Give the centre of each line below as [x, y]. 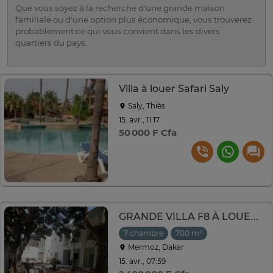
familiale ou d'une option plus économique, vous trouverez [133, 20]
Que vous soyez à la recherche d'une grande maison [120, 8]
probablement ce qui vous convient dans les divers [118, 31]
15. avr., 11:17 [139, 119]
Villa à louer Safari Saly [174, 89]
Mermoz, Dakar [155, 247]
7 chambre [144, 233]
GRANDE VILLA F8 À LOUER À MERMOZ [254, 217]
